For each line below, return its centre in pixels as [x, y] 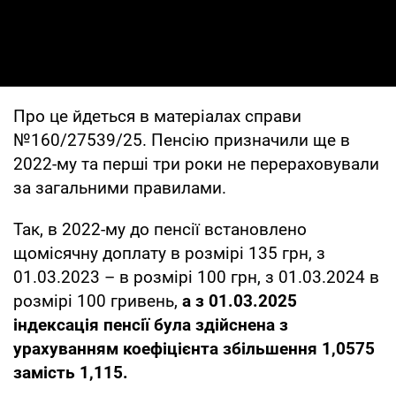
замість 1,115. [71, 372]
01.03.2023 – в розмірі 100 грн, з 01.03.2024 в [196, 277]
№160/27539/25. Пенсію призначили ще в [182, 140]
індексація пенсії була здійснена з [151, 324]
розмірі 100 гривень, [95, 301]
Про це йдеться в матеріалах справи [157, 116]
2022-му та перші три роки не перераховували [196, 164]
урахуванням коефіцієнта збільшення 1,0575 [194, 348]
